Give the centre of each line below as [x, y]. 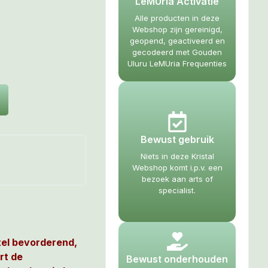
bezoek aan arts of [177, 179]
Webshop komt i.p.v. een [177, 167]
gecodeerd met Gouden [177, 52]
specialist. [177, 190]
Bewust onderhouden [177, 259]
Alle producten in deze [177, 18]
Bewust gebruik [177, 139]
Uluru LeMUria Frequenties [177, 63]
